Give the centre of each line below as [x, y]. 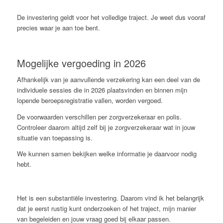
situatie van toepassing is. [55, 137]
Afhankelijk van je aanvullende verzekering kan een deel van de [108, 80]
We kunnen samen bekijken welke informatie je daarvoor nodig [107, 153]
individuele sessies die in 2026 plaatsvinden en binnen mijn [102, 90]
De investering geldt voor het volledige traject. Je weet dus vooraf [111, 17]
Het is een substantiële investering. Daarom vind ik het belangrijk [110, 198]
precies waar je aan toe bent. [58, 28]
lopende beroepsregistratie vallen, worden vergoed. [90, 101]
